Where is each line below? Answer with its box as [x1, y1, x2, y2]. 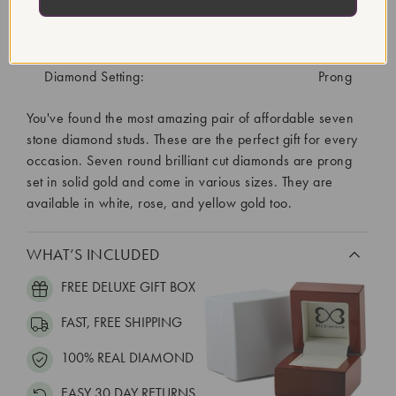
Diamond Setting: [44, 66, 144, 86]
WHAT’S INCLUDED [27, 243, 160, 264]
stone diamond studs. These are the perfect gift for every [27, 129, 358, 148]
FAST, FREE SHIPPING [57, 313, 182, 332]
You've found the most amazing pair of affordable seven [27, 108, 354, 127]
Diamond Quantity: [44, 40, 155, 59]
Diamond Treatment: [44, 13, 162, 33]
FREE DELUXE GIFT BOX [57, 278, 195, 297]
